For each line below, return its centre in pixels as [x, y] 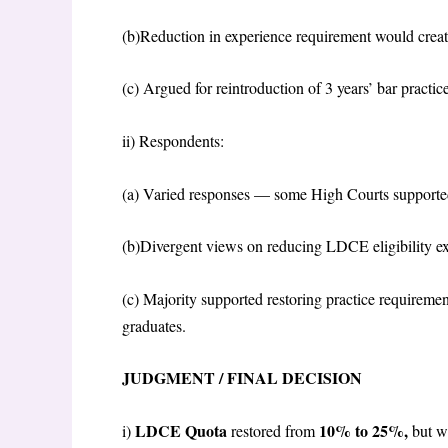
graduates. [156, 325]
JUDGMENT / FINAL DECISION [244, 378]
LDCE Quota [183, 430]
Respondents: [184, 140]
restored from [275, 430]
